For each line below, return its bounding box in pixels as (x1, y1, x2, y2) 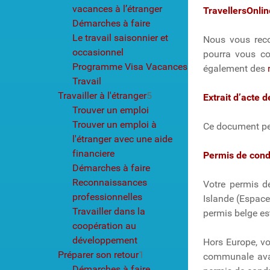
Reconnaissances (72, 176, 147, 188)
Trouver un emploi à (72, 118, 157, 130)
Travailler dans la (72, 205, 145, 217)
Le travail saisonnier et (72, 31, 168, 43)
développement (72, 234, 137, 246)
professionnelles (72, 190, 142, 202)
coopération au (72, 219, 136, 231)
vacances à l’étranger (72, 2, 162, 14)
